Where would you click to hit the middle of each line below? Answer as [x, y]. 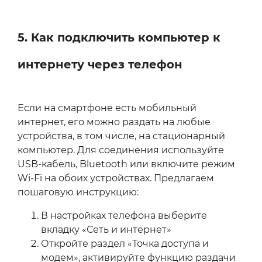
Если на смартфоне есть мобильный [107, 108]
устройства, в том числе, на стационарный [121, 136]
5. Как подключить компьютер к [119, 38]
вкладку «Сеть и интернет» [106, 230]
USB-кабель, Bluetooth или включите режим [126, 164]
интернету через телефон [100, 65]
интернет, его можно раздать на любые [114, 122]
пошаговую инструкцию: [78, 192]
